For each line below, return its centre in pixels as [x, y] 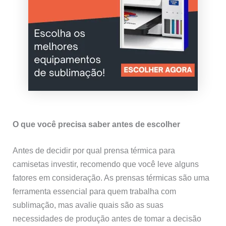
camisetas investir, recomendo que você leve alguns [106, 164]
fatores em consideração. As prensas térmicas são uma [111, 177]
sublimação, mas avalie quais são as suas [88, 205]
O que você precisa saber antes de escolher [97, 124]
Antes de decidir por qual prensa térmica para [94, 150]
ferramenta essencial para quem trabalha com [95, 191]
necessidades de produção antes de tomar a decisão [107, 218]
